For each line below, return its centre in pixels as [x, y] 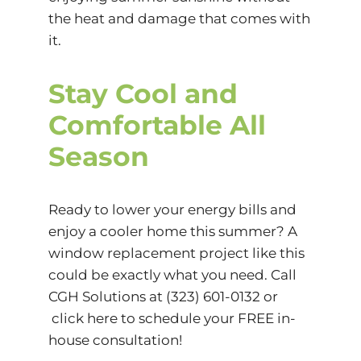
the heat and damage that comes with [179, 19]
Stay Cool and [143, 94]
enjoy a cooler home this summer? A [172, 232]
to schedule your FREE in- [206, 319]
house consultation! [115, 340]
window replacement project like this [176, 253]
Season [98, 157]
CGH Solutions [97, 297]
